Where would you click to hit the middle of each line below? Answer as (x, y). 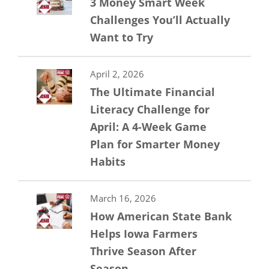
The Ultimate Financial (153, 92)
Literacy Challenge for (150, 110)
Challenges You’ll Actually (160, 20)
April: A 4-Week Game (148, 127)
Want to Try (122, 38)
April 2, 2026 (117, 74)
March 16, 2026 (123, 198)
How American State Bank (161, 216)
